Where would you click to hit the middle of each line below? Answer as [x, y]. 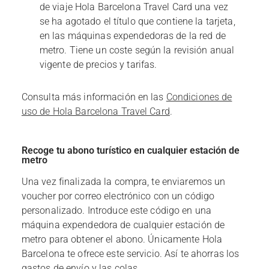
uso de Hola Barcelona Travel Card [95, 112]
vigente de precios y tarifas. [98, 65]
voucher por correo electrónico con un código [118, 196]
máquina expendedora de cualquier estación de [123, 225]
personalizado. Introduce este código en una [116, 211]
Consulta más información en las [94, 97]
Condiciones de [199, 97]
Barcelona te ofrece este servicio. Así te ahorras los [130, 254]
